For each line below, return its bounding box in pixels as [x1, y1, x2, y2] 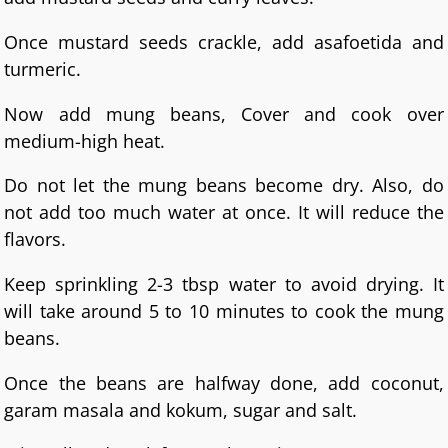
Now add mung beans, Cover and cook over [4, 101, 444, 126]
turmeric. [4, 56, 82, 81]
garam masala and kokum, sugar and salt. [4, 397, 358, 422]
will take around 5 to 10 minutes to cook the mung [4, 299, 444, 324]
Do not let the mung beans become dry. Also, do [4, 173, 444, 198]
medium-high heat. [4, 128, 166, 153]
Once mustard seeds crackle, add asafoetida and [4, 29, 444, 54]
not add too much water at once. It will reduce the [4, 200, 444, 225]
